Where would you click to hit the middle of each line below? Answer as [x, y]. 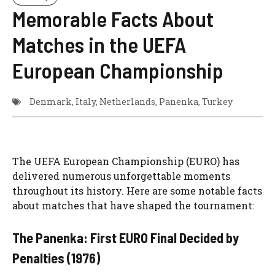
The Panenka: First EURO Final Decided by [126, 238]
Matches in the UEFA [99, 44]
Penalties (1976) [56, 258]
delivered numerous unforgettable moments [121, 176]
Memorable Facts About [113, 18]
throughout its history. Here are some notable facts [137, 191]
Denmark [51, 102]
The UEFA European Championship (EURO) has [126, 161]
